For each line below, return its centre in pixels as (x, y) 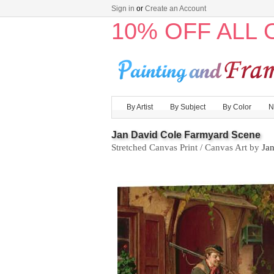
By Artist (140, 107)
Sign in (123, 9)
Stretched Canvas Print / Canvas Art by (187, 147)
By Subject (188, 107)
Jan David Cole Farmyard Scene (186, 135)
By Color (237, 107)
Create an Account (176, 9)
